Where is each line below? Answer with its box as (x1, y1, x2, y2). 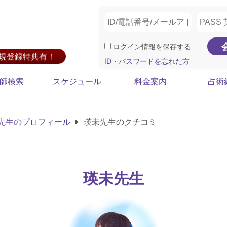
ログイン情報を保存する (111, 42, 191, 51)
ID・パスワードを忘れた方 (104, 57, 190, 65)
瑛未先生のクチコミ (81, 117, 157, 127)
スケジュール (52, 76, 101, 86)
